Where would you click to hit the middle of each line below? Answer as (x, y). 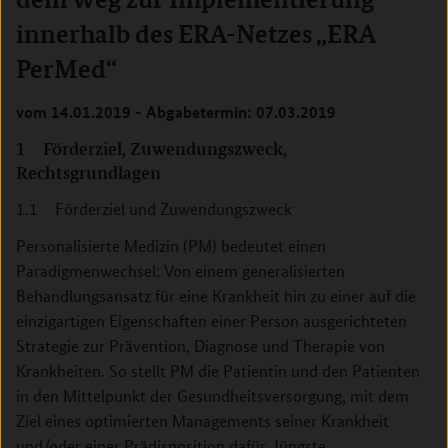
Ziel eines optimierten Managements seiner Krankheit (202, 420)
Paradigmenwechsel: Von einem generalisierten (180, 270)
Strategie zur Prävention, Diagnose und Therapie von (200, 345)
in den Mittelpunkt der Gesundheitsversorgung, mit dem (212, 395)
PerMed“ (66, 69)
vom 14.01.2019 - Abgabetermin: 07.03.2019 (176, 111)
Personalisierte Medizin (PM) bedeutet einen (171, 245)
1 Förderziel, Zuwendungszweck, (151, 148)
